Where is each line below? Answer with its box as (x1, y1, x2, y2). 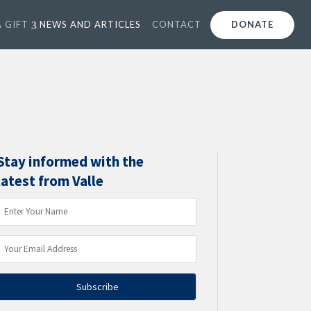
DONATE (231, 19, 274, 30)
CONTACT (152, 19, 201, 30)
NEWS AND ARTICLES (40, 19, 141, 30)
